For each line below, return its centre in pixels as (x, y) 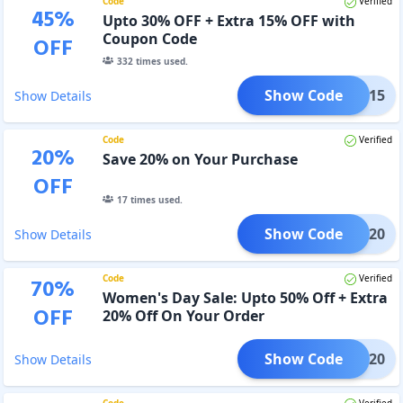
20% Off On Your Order (183, 315)
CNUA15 (356, 95)
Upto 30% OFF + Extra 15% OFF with (228, 20)
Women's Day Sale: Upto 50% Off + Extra (245, 297)
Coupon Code (149, 38)
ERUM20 (356, 233)
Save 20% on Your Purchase (200, 159)
